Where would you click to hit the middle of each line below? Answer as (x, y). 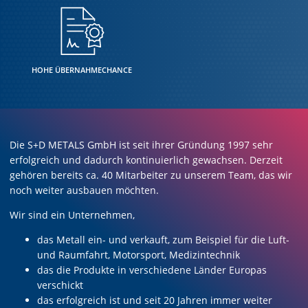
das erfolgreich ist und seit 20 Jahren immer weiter (155, 300)
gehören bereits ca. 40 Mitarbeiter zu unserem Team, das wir (151, 175)
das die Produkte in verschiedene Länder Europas (152, 269)
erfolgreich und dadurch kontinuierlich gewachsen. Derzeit (146, 159)
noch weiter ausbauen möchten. (84, 190)
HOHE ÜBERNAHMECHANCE (82, 69)
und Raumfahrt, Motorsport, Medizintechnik (139, 254)
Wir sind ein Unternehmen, (72, 214)
